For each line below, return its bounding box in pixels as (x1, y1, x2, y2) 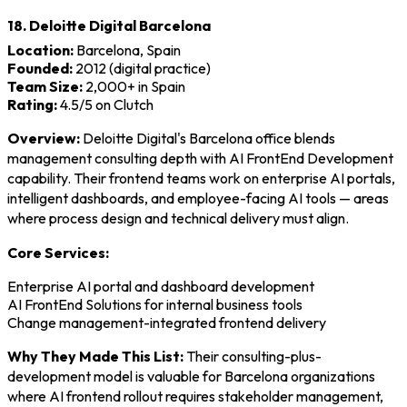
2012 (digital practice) (73, 58, 211, 77)
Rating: (7, 94, 57, 114)
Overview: (7, 128, 80, 147)
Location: (7, 40, 74, 59)
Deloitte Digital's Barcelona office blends (80, 128, 335, 147)
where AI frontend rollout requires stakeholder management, (7, 386, 383, 405)
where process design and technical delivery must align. (7, 208, 349, 227)
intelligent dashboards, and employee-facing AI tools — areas (7, 188, 389, 207)
